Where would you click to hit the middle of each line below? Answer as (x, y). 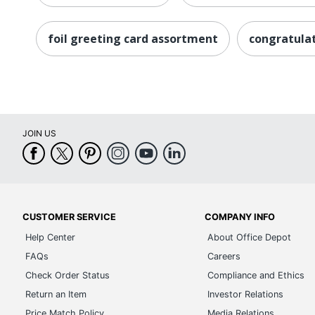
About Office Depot (250, 237)
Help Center (50, 237)
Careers (224, 256)
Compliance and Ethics (256, 275)
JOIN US (39, 133)
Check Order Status (67, 275)
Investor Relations (246, 294)
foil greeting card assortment (133, 38)
